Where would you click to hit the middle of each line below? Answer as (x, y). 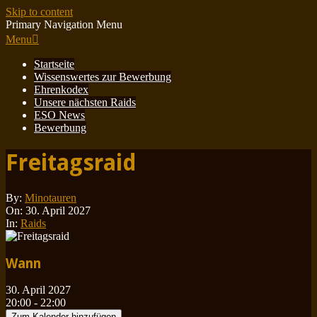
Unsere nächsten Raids (85, 102)
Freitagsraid (71, 163)
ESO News (59, 115)
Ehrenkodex (61, 90)
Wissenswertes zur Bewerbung (103, 77)
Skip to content (39, 12)
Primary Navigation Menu (64, 24)
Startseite (54, 64)
